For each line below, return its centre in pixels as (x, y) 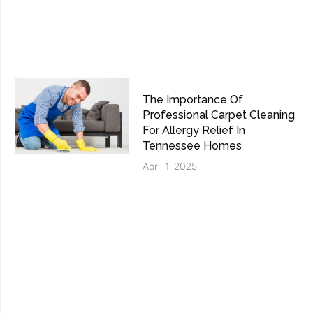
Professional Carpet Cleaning (219, 115)
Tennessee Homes (192, 145)
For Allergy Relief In (194, 130)
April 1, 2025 (170, 166)
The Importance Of (193, 99)
